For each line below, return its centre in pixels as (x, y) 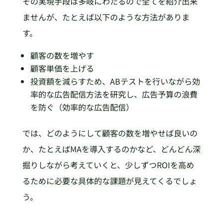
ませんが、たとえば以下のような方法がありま (106, 17)
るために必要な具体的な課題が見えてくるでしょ (110, 180)
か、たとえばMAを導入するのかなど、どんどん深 (111, 149)
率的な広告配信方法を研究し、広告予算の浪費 (114, 94)
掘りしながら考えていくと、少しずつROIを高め (108, 165)
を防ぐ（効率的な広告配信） (82, 107)
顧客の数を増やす (62, 55)
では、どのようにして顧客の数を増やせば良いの (110, 133)
